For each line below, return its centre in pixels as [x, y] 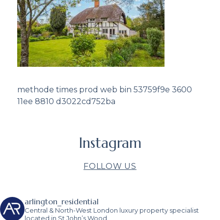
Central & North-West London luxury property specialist [112, 210]
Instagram [110, 143]
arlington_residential [62, 201]
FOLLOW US [110, 166]
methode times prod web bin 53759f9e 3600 [105, 89]
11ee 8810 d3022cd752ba [66, 101]
